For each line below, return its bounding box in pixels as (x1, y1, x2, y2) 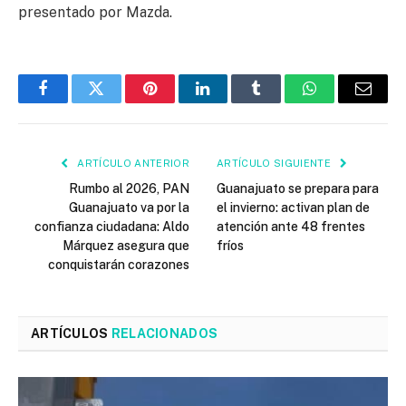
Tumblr (255, 93, 304, 111)
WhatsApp (308, 93, 379, 111)
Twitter (94, 93, 142, 111)
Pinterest (148, 93, 206, 111)
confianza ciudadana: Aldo (34, 219, 189, 235)
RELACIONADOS (111, 326, 218, 342)
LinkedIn (201, 93, 262, 111)
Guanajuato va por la (69, 200, 189, 216)
